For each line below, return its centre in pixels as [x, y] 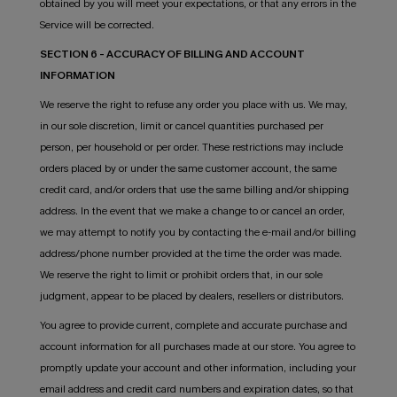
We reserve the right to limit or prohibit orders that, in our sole [181, 275]
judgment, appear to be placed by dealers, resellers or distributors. [191, 296]
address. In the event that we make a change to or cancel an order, [192, 211]
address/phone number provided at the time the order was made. [191, 254]
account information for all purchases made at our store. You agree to [197, 347]
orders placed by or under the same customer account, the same [188, 169]
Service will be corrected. [97, 25]
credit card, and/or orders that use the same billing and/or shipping [194, 190]
